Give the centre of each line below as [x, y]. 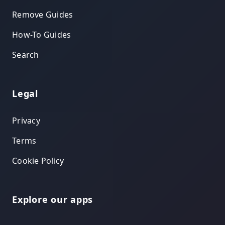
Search [26, 55]
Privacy [26, 121]
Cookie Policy [38, 161]
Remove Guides [43, 15]
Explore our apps [52, 199]
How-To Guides [42, 35]
